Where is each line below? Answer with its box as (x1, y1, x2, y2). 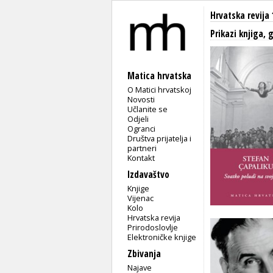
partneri (127, 142, 157, 154)
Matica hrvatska (127, 69, 191, 82)
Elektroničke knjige (127, 231, 197, 243)
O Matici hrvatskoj (127, 83, 192, 95)
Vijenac (127, 192, 154, 204)
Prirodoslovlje (127, 221, 179, 233)
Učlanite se (127, 103, 168, 115)
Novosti (127, 93, 155, 105)
